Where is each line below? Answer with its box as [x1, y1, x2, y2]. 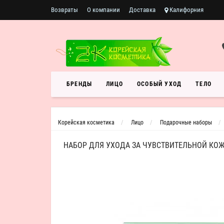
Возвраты [51, 6, 78, 13]
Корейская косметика [58, 119, 114, 126]
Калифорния [168, 6, 203, 13]
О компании [87, 6, 120, 13]
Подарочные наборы [160, 119, 212, 126]
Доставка [129, 6, 155, 13]
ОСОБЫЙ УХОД [137, 80, 182, 87]
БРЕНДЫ [66, 80, 92, 87]
